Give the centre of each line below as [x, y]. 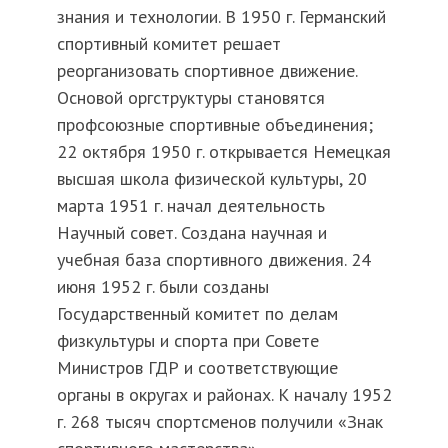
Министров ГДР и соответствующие [197, 367]
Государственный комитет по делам [197, 313]
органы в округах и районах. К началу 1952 [224, 394]
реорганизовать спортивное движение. [206, 70]
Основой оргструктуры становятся [190, 97]
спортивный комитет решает [168, 43]
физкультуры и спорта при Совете [187, 340]
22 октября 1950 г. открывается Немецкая [223, 151]
